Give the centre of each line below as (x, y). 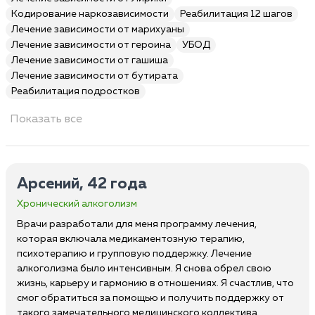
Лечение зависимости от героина (91, 45)
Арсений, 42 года (82, 184)
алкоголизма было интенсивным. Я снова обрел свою (144, 269)
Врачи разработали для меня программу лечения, (137, 224)
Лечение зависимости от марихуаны (98, 30)
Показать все (46, 120)
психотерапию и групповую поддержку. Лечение (134, 254)
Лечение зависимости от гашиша (90, 60)
